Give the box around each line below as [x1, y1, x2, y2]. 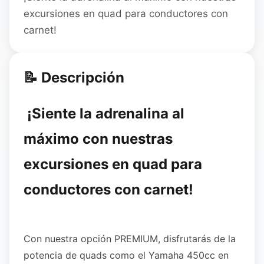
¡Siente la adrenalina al [24, 105, 184, 122]
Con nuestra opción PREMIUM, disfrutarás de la [24, 233, 236, 245]
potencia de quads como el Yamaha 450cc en [24, 249, 229, 261]
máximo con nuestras [24, 130, 173, 147]
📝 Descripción [24, 69, 124, 86]
